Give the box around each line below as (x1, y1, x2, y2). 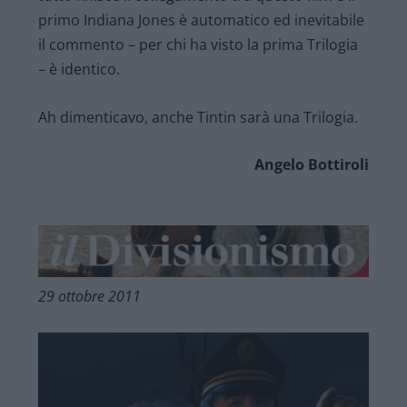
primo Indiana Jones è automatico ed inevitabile (38, 10, 365, 31)
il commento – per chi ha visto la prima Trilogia (38, 35, 359, 55)
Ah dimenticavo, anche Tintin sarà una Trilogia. (38, 106, 359, 127)
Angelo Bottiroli (253, 154, 369, 175)
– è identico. (38, 59, 121, 80)
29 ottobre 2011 (38, 286, 142, 307)
